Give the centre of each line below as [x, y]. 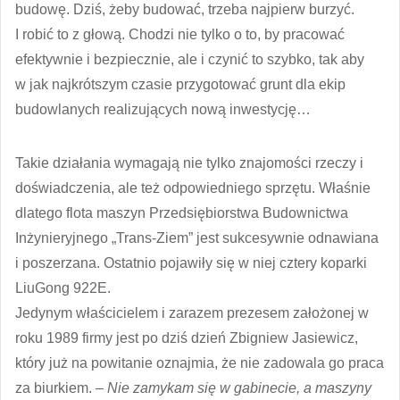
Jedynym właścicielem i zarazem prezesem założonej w [192, 312]
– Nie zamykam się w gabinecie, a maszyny [233, 387]
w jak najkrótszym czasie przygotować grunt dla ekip [180, 84]
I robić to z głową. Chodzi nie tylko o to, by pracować [180, 34]
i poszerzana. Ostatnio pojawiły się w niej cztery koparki [191, 262]
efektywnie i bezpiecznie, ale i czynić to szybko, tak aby [190, 59]
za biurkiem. [55, 387]
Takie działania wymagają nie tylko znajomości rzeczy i [189, 162]
